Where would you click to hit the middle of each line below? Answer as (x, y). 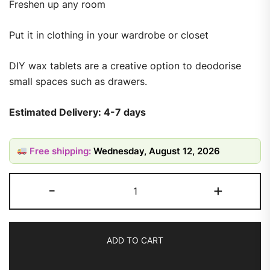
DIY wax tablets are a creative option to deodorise (125, 65)
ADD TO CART (135, 240)
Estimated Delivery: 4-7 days (77, 112)
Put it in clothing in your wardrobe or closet (109, 35)
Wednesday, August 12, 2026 (157, 151)
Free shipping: (61, 151)
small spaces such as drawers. (78, 81)
